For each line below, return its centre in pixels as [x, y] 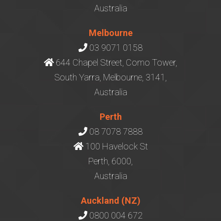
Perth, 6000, [110, 161]
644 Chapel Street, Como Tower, [115, 62]
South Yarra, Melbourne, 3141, [110, 77]
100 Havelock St [115, 146]
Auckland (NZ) [110, 201]
